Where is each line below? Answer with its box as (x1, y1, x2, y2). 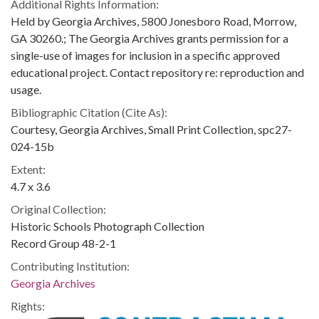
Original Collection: (11, 202, 106, 216)
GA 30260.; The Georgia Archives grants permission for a (11, 31, 288, 45)
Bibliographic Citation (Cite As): (11, 105, 167, 119)
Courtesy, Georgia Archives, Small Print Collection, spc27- (11, 122, 292, 136)
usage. (11, 83, 41, 96)
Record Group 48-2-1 (11, 236, 116, 250)
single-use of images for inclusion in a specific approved (11, 48, 280, 62)
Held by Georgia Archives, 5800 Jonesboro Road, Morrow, (11, 14, 296, 28)
